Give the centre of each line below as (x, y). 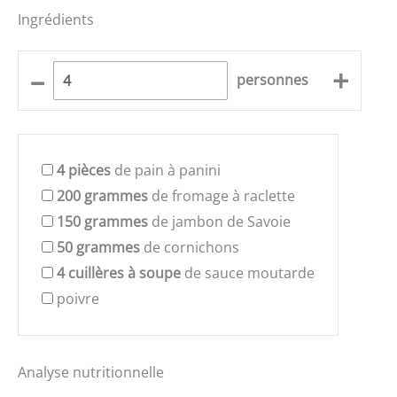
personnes (273, 80)
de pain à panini (166, 171)
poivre (78, 299)
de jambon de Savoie (219, 222)
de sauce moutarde (248, 273)
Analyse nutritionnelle (91, 373)
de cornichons (190, 248)
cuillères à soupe (125, 273)
